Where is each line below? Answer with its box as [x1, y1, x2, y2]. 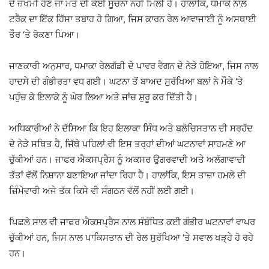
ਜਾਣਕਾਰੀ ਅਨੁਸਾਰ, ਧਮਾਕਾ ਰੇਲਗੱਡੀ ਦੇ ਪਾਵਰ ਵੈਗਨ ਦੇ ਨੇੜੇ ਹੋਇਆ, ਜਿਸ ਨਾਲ [9, 59, 258, 71]
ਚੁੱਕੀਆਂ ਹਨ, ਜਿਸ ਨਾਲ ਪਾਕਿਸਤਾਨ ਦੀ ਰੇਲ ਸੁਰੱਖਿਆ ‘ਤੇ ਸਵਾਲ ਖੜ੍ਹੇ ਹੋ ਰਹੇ [9, 231, 253, 243]
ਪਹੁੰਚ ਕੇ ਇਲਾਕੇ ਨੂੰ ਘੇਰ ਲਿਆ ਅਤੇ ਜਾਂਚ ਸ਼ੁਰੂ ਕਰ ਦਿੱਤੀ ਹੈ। [9, 91, 198, 103]
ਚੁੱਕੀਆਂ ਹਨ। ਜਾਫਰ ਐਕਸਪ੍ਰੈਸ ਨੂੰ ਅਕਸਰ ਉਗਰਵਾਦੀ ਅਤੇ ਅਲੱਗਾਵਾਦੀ [9, 153, 246, 165]
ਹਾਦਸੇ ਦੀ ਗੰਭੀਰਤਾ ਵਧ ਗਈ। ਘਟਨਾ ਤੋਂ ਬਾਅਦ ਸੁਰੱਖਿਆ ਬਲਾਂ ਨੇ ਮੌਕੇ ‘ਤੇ [9, 75, 243, 87]
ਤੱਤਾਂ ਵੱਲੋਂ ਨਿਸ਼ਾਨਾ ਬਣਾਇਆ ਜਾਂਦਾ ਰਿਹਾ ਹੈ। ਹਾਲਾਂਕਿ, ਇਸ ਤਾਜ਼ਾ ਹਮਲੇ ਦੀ [9, 169, 246, 181]
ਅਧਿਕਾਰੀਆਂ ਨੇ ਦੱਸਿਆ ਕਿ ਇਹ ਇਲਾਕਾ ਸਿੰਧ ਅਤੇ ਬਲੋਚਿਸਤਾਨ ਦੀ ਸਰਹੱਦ [9, 122, 253, 134]
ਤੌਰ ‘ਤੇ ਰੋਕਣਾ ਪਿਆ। [9, 28, 80, 40]
